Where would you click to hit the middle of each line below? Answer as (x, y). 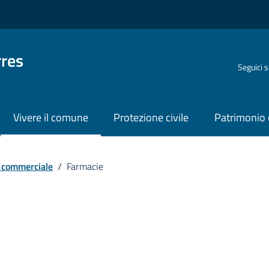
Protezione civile (151, 118)
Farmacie (85, 166)
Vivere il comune (50, 118)
